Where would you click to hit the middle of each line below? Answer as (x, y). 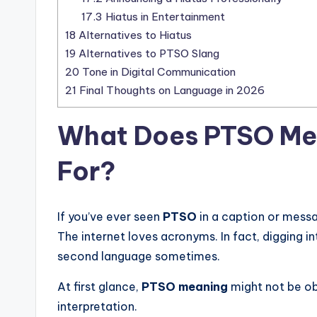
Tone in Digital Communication (157, 72)
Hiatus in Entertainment (163, 17)
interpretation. (97, 307)
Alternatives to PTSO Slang (148, 54)
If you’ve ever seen (110, 217)
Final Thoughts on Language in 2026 (171, 91)
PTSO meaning (185, 287)
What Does (131, 136)
